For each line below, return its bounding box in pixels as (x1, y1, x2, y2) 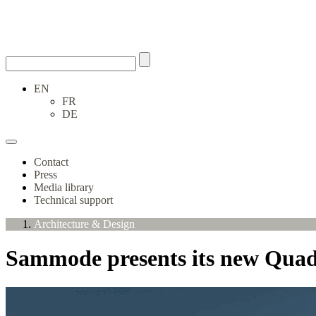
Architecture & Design (34, 218, 135, 230)
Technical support (34, 194, 113, 206)
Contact (34, 156, 68, 168)
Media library (34, 181, 94, 193)
